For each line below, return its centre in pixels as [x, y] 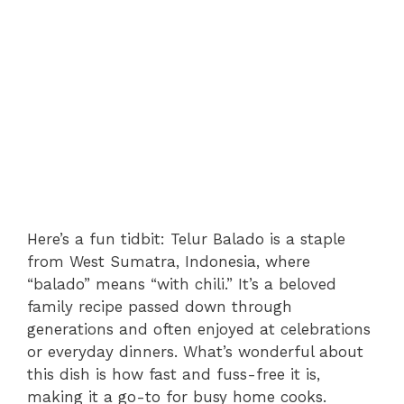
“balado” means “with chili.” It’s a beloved [182, 285]
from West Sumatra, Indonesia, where [169, 262]
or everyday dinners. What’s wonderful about [195, 352]
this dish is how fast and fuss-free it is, [174, 375]
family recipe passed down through [160, 307]
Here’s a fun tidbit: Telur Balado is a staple [186, 239]
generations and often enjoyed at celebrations [199, 330]
